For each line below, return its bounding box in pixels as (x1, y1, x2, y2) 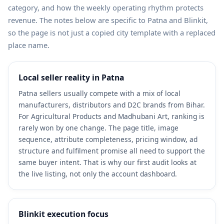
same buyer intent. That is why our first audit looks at (18, 157, 196, 167)
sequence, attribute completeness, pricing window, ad (18, 134, 197, 144)
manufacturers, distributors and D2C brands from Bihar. (18, 99, 205, 109)
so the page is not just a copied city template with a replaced (8, 27, 215, 37)
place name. (8, 39, 49, 50)
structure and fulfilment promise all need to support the (18, 145, 205, 155)
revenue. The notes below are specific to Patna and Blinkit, (8, 14, 208, 25)
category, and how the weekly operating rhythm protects (8, 2, 203, 12)
